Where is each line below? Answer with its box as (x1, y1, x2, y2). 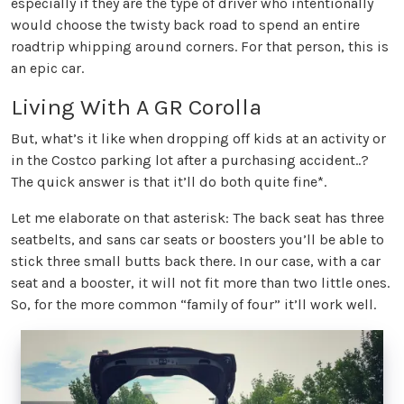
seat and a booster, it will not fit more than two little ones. (11, 273, 390, 291)
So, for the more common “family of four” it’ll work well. (11, 295, 376, 313)
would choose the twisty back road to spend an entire (11, 15, 360, 33)
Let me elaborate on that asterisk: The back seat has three (11, 208, 384, 226)
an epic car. (11, 59, 84, 77)
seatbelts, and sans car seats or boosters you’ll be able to (11, 230, 384, 248)
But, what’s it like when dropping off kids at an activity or (11, 129, 386, 147)
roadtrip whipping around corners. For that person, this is (11, 37, 389, 55)
